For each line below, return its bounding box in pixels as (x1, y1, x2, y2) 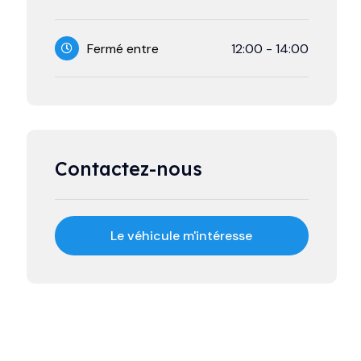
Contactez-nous (54, 157, 202, 181)
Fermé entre (86, 39, 159, 57)
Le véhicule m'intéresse (110, 226, 253, 244)
